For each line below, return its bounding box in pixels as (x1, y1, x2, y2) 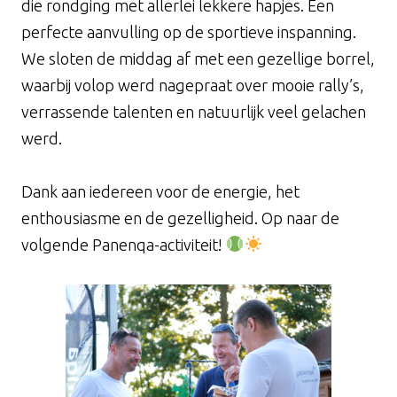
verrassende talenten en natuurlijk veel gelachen (21, 102, 366, 121)
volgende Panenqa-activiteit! (21, 235, 226, 253)
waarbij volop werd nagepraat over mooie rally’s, (21, 75, 364, 94)
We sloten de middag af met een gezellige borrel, (21, 49, 375, 67)
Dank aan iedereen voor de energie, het (21, 182, 300, 200)
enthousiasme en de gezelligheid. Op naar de (21, 208, 339, 227)
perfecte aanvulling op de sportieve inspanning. (21, 22, 356, 41)
